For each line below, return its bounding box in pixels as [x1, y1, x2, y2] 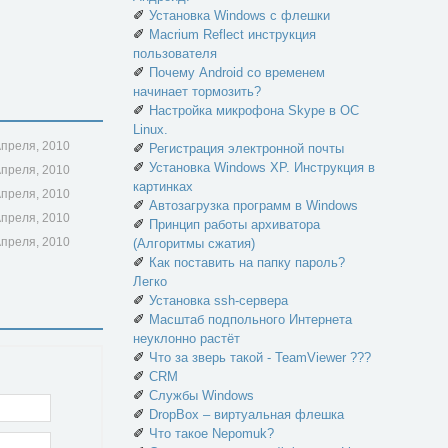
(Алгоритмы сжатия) [133, 236, 255, 251]
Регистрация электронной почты [149, 141, 344, 156]
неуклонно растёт [133, 331, 240, 346]
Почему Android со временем [149, 65, 325, 80]
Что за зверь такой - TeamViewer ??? [149, 350, 371, 365]
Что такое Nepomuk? [149, 426, 274, 441]
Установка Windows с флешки [149, 8, 330, 23]
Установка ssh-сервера [149, 293, 288, 308]
